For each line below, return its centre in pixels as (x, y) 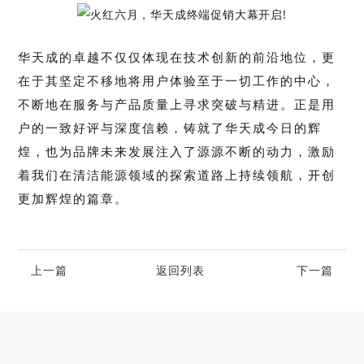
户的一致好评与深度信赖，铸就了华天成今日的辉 (170, 128)
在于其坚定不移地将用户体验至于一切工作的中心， (177, 80)
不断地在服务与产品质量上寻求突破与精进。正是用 (177, 104)
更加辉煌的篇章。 (74, 198)
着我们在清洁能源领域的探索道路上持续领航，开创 (177, 175)
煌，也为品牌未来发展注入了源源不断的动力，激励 (177, 151)
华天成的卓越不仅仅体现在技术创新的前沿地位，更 (177, 57)
